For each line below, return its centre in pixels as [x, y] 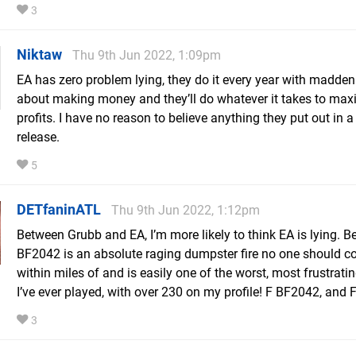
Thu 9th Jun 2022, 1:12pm [186, 211]
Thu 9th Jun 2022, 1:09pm [147, 56]
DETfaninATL [59, 210]
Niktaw [39, 55]
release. [38, 137]
